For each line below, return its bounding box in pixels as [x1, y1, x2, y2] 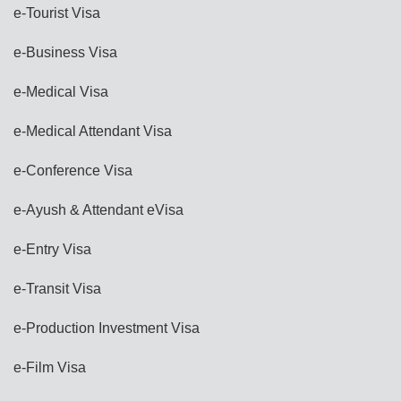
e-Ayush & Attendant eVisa [13, 201, 183, 218]
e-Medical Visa [13, 83, 108, 99]
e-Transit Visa [13, 280, 101, 296]
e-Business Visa [13, 44, 117, 60]
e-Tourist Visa [13, 4, 100, 21]
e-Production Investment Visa [13, 320, 200, 336]
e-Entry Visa [13, 241, 91, 257]
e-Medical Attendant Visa [13, 123, 172, 139]
